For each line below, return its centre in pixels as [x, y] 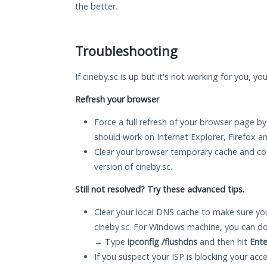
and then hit [223, 242]
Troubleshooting [126, 51]
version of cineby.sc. [133, 167]
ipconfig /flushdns [162, 242]
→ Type [111, 242]
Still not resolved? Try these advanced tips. [160, 190]
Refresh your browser [117, 100]
